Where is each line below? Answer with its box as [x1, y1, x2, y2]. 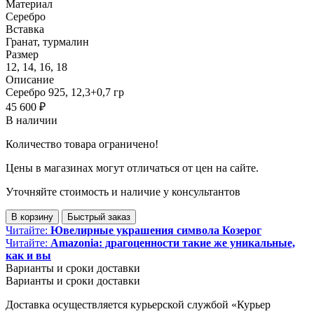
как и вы [6, 249, 51, 261]
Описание [6, 73, 54, 86]
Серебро [6, 10, 46, 22]
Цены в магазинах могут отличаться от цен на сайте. [6, 161, 259, 174]
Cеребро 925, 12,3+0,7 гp [6, 86, 124, 98]
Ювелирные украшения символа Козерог [50, 224, 261, 236]
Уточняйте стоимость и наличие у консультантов [6, 185, 240, 198]
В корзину [11, 211, 53, 222]
